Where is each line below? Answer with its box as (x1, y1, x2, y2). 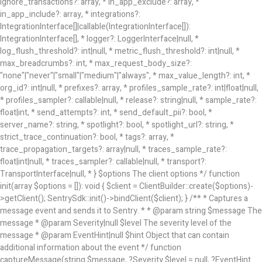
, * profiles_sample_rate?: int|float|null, (120, 82, 258, 94)
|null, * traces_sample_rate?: (124, 143, 227, 156)
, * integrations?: (81, 8, 140, 20)
